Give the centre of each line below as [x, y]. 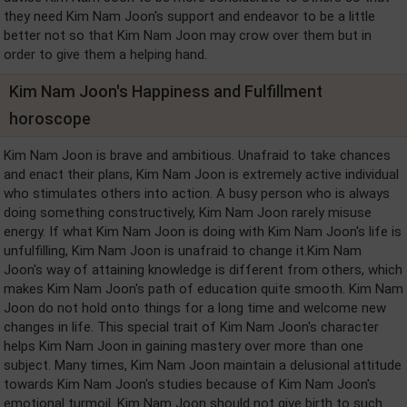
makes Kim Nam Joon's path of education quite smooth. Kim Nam [203, 289]
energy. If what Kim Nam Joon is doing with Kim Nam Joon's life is [203, 232]
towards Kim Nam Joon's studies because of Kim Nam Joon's [190, 384]
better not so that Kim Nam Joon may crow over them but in [188, 35]
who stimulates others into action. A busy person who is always [197, 194]
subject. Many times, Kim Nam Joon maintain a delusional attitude [203, 365]
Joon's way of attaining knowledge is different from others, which [203, 270]
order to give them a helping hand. [105, 55]
